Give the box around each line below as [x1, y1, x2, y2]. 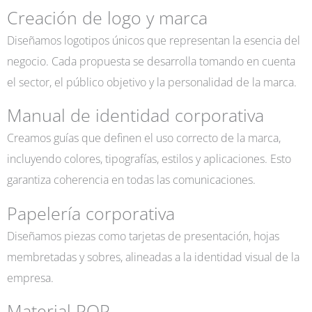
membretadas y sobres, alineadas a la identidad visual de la [7, 248, 299, 265]
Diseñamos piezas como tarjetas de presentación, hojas [7, 227, 279, 244]
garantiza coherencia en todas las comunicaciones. [7, 171, 256, 188]
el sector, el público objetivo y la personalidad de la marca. [7, 73, 297, 90]
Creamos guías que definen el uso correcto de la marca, [7, 130, 281, 146]
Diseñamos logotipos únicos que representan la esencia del [7, 31, 300, 48]
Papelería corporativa [7, 201, 175, 225]
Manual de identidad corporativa [7, 104, 264, 127]
